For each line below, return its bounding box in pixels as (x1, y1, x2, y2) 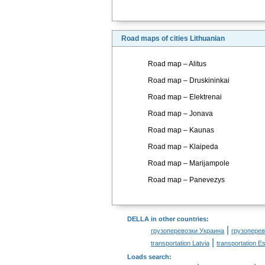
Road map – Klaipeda (148, 143, 218, 151)
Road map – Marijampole (148, 159, 230, 167)
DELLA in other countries (127, 215, 206, 222)
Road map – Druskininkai (148, 76, 230, 85)
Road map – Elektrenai (148, 93, 222, 101)
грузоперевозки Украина (151, 227, 224, 234)
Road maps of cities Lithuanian (121, 34, 225, 43)
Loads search (127, 253, 169, 260)
